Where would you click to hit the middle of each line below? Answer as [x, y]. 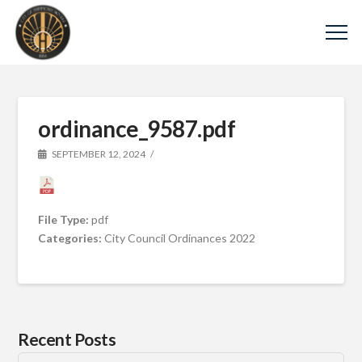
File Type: [65, 219]
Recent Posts [67, 339]
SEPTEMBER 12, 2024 [98, 154]
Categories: [72, 238]
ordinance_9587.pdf [137, 128]
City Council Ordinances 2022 [180, 238]
